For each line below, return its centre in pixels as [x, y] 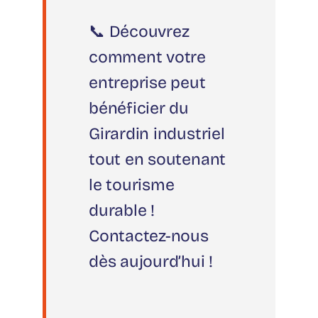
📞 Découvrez [139, 32]
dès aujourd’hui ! [151, 262]
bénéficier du [139, 109]
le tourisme [132, 185]
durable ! [122, 211]
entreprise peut [147, 83]
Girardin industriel [157, 134]
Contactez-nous [149, 236]
